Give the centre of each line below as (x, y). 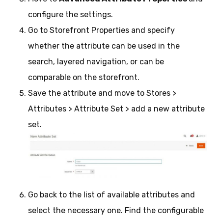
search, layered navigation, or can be (96, 61)
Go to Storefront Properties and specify (101, 30)
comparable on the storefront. (83, 77)
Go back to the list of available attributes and (111, 194)
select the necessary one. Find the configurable (116, 210)
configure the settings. (70, 14)
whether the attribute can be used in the (104, 46)
